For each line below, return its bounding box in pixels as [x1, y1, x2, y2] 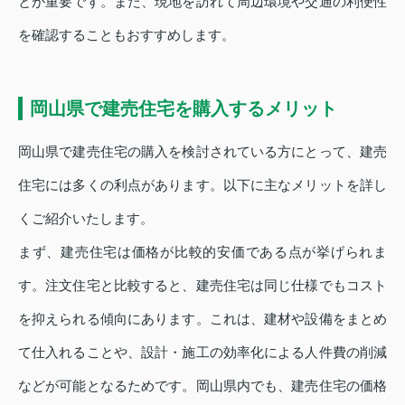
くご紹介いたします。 [18, 211, 154, 227]
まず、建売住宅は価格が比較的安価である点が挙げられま [18, 244, 387, 260]
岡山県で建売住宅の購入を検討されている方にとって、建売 [18, 144, 387, 160]
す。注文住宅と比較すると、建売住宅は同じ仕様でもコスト [18, 278, 387, 294]
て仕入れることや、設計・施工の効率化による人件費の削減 [18, 344, 387, 361]
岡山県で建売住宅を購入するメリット [30, 99, 337, 119]
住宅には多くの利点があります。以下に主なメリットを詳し [18, 177, 387, 193]
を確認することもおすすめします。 [18, 27, 235, 43]
